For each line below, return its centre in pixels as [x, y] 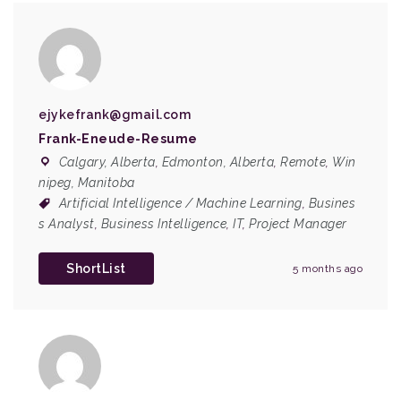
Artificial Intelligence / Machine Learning [180, 203]
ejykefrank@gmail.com [115, 115]
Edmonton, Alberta [218, 162]
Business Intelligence [163, 224]
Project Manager [298, 224]
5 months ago [328, 269]
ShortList [96, 269]
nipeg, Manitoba [87, 183]
